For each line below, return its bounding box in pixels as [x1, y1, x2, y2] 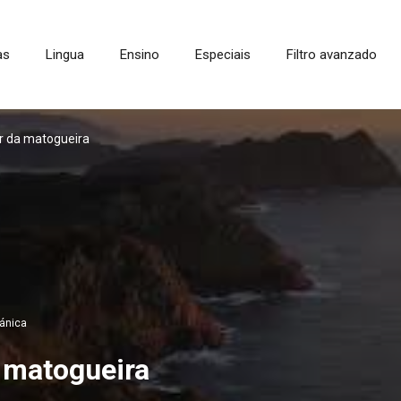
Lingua [46, 47, 84, 63]
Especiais [195, 47, 251, 63]
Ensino [120, 47, 159, 63]
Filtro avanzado [286, 47, 377, 63]
